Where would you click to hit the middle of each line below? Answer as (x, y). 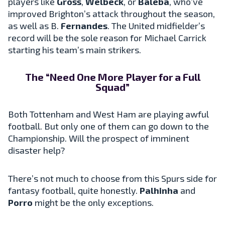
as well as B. (34, 25)
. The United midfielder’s (156, 25)
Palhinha (159, 190)
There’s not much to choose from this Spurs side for (113, 178)
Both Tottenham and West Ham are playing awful (108, 114)
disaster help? (36, 150)
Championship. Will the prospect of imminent (99, 138)
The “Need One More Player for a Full (113, 77)
